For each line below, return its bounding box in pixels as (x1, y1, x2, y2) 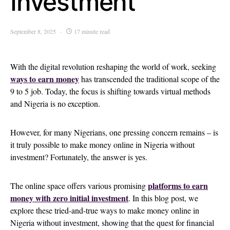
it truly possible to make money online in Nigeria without (10, 139, 195, 150)
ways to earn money (10, 73, 79, 85)
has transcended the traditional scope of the (79, 73, 220, 84)
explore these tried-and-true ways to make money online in (10, 205, 199, 216)
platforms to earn (148, 180, 208, 191)
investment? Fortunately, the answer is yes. (10, 151, 150, 162)
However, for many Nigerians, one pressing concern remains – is (10, 127, 218, 138)
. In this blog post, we (128, 193, 198, 203)
